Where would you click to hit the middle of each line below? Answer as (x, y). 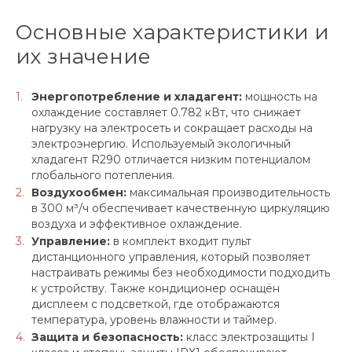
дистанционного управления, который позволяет (171, 257)
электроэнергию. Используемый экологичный (161, 144)
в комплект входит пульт (181, 242)
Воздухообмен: (79, 193)
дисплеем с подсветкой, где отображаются (156, 304)
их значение (83, 57)
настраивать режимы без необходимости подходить (181, 273)
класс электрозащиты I (249, 337)
